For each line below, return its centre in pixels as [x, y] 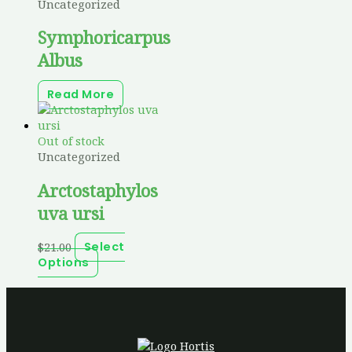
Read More [81, 95]
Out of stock [71, 141]
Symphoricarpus [104, 38]
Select [104, 247]
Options [64, 263]
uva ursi [71, 213]
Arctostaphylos [98, 190]
